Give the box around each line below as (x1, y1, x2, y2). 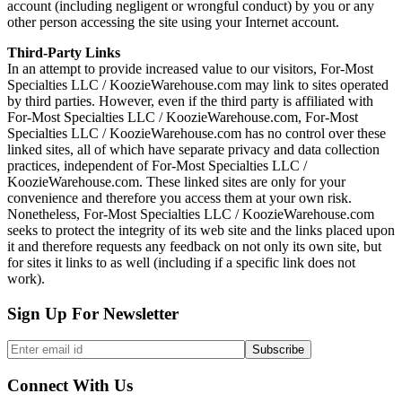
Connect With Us (7, 376, 133, 396)
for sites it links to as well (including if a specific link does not (7, 254, 355, 270)
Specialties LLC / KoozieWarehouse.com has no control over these (7, 125, 386, 141)
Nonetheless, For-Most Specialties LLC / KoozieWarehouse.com (7, 205, 374, 222)
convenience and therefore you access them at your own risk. (7, 189, 352, 205)
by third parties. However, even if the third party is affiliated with (7, 92, 373, 109)
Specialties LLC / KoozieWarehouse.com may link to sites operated (7, 76, 389, 92)
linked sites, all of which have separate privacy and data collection (7, 141, 380, 157)
